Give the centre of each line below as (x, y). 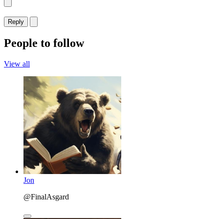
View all (17, 64)
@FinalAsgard (46, 197)
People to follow (44, 43)
